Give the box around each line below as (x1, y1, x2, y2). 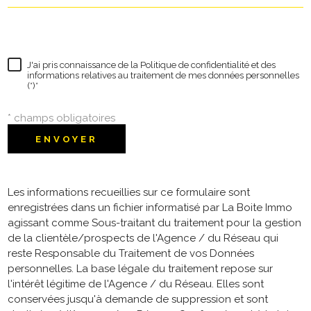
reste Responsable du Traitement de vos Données (8, 247, 254, 260)
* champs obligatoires (8, 112, 115, 125)
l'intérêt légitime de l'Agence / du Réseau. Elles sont (8, 278, 264, 291)
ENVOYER (35, 133, 98, 144)
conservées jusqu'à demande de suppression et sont (8, 293, 268, 306)
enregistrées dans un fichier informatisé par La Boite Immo (8, 201, 292, 215)
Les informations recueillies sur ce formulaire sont (8, 186, 250, 199)
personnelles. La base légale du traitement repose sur (8, 262, 273, 276)
